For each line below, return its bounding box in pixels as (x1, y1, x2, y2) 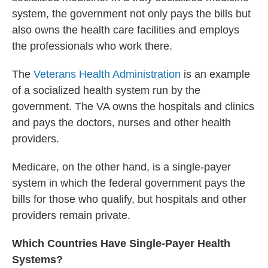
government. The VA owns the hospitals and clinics (12, 100, 254, 112)
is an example (181, 68, 250, 80)
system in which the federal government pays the (12, 177, 245, 189)
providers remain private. (12, 209, 130, 221)
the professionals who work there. (12, 40, 172, 52)
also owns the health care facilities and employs (12, 24, 239, 36)
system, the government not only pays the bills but (12, 8, 251, 20)
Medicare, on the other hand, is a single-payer (12, 161, 231, 173)
